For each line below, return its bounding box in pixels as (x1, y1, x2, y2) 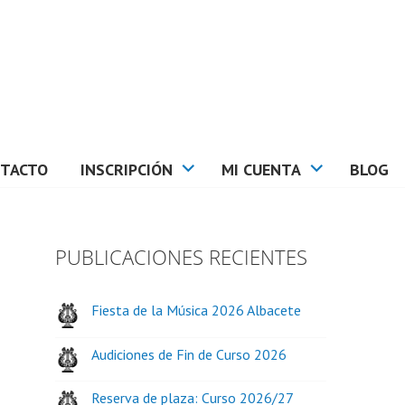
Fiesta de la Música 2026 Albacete (91, 301, 301, 319)
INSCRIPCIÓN (80, 159, 173, 180)
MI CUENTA (221, 159, 301, 180)
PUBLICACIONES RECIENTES (55, 243, 307, 271)
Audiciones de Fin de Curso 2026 (91, 345, 287, 363)
